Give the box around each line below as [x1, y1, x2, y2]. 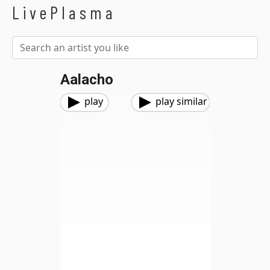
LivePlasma [12, 2, 116, 23]
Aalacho [60, 71, 113, 88]
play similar [155, 95, 207, 108]
